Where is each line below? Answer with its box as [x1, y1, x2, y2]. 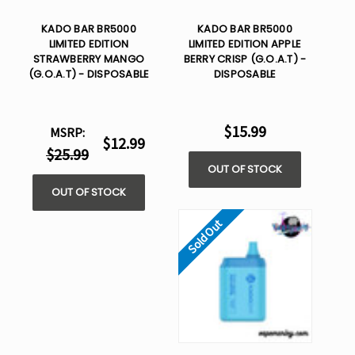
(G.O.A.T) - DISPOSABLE [28, 67, 150, 82]
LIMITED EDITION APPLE [188, 36, 302, 52]
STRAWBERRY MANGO [33, 52, 144, 67]
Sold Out [184, 216, 226, 258]
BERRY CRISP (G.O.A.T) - [183, 52, 307, 67]
